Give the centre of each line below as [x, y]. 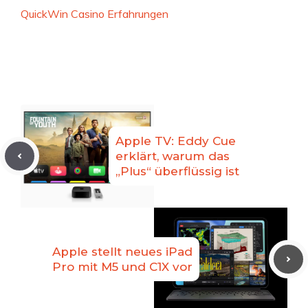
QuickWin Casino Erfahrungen [95, 14]
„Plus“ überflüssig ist [177, 172]
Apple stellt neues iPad [122, 252]
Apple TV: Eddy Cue [176, 141]
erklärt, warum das [173, 156]
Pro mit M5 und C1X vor [122, 267]
